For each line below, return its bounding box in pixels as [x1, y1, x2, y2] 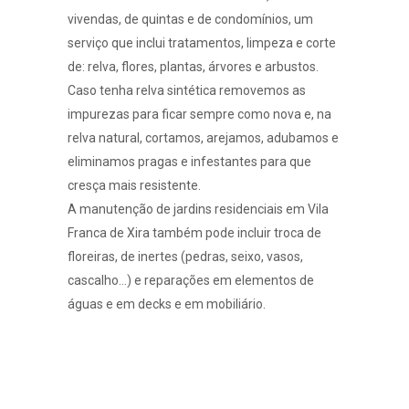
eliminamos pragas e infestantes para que [68, 153, 311, 169]
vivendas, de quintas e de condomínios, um [68, 11, 313, 26]
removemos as [216, 82, 306, 98]
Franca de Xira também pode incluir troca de [68, 225, 321, 240]
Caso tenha [68, 82, 136, 98]
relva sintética [136, 82, 216, 98]
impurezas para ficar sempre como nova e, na [68, 106, 331, 121]
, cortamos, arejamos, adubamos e [140, 130, 339, 145]
